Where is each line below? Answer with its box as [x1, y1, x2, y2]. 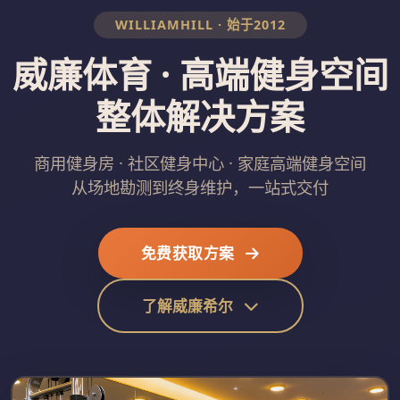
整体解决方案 [96, 92, 304, 140]
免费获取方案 [140, 243, 238, 264]
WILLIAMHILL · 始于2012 [114, 16, 286, 34]
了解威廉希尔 [141, 296, 237, 317]
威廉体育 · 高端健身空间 [12, 50, 388, 98]
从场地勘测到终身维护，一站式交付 [71, 176, 329, 199]
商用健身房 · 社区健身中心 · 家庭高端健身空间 [34, 152, 366, 175]
